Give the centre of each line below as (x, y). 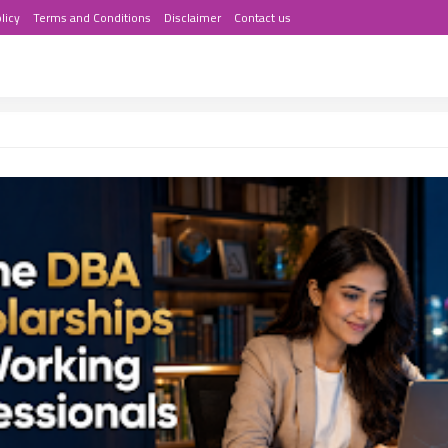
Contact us (262, 17)
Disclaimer (192, 17)
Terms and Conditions (92, 17)
